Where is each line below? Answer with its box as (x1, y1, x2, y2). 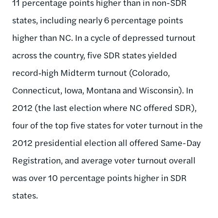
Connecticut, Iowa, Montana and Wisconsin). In (12, 83, 193, 96)
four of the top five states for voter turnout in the (12, 118, 203, 131)
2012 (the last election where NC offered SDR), (12, 101, 197, 113)
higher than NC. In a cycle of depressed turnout (12, 31, 196, 43)
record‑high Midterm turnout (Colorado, (12, 66, 170, 78)
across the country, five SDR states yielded (12, 48, 177, 61)
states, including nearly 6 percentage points (12, 13, 183, 26)
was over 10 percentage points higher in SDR (12, 171, 187, 183)
